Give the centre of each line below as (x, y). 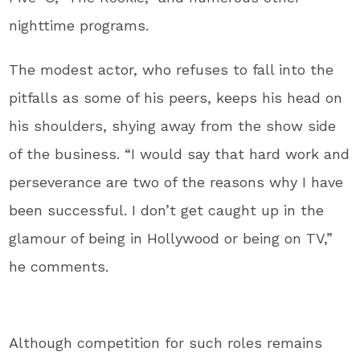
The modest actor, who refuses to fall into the (172, 69)
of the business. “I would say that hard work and (180, 153)
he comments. (59, 266)
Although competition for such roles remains (166, 342)
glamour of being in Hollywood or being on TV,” (171, 238)
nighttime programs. (79, 25)
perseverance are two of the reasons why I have (176, 182)
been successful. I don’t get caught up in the (167, 210)
